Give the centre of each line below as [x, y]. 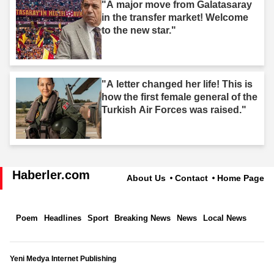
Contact [191, 178]
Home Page [241, 178]
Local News [225, 218]
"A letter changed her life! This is [177, 84]
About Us [146, 178]
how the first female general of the [180, 97]
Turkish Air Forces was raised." [174, 109]
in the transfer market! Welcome [175, 17]
